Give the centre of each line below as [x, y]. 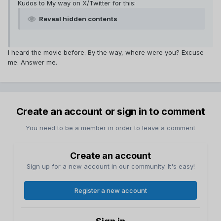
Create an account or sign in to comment [110, 112]
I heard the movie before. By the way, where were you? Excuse [106, 53]
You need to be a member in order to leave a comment [110, 128]
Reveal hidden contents [78, 19]
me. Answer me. [33, 62]
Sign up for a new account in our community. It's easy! [110, 166]
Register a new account [110, 191]
